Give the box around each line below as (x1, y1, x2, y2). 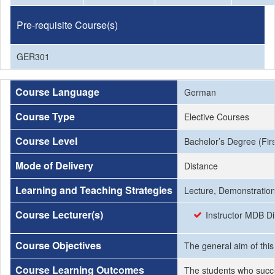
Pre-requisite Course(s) (17, 18, 118, 32)
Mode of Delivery (15, 158, 93, 172)
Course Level (15, 134, 77, 148)
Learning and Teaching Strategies (15, 183, 172, 197)
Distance (184, 160, 218, 172)
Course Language (15, 85, 99, 99)
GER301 (17, 50, 50, 63)
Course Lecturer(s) (15, 207, 103, 222)
